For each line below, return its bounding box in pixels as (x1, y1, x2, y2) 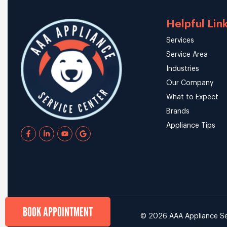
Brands (166, 107, 190, 115)
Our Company (166, 79, 213, 87)
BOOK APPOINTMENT (23, 204, 93, 219)
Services (166, 36, 194, 44)
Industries (166, 65, 199, 72)
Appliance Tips (166, 122, 215, 129)
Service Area (166, 51, 208, 58)
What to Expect (166, 93, 218, 101)
